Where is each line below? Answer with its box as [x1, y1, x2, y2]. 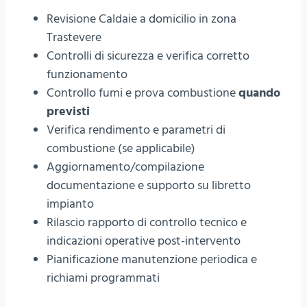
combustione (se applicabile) [47, 139, 195, 157]
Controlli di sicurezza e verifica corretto [47, 47, 249, 64]
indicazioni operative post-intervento [47, 232, 241, 249]
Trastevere [47, 28, 101, 46]
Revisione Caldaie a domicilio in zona [47, 10, 236, 27]
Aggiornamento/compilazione [47, 158, 204, 175]
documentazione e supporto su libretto [47, 176, 251, 194]
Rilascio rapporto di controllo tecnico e [47, 213, 247, 231]
